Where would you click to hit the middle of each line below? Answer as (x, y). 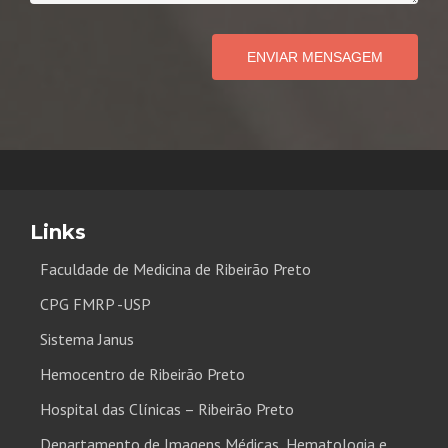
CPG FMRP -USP (95, 304)
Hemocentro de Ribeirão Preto (142, 374)
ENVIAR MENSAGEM (315, 57)
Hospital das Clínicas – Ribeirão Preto (167, 409)
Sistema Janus (87, 339)
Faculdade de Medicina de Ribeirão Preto (175, 269)
